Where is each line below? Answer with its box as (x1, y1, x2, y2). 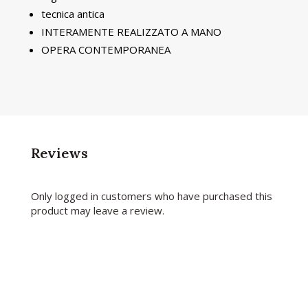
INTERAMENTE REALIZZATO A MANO (41, 25, 221, 39)
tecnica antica (41, 7, 104, 21)
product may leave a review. (30, 203, 164, 218)
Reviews (30, 144, 88, 162)
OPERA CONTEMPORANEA (41, 43, 170, 57)
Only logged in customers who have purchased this (30, 189, 272, 203)
